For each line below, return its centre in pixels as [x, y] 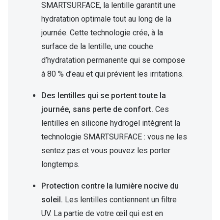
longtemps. [60, 165]
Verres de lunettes [39, 14]
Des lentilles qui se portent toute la [104, 96]
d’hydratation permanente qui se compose [113, 60]
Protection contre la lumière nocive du [110, 186]
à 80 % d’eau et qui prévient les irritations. [112, 74]
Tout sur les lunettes [42, 93]
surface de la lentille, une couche [97, 47]
